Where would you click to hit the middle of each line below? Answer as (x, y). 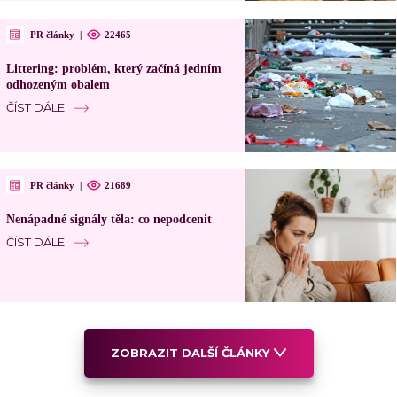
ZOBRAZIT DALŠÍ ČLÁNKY (190, 353)
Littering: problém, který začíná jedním (113, 69)
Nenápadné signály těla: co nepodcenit (109, 220)
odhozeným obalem (58, 85)
